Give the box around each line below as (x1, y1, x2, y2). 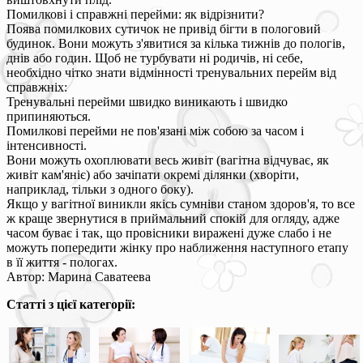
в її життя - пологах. (6, 254, 117, 269)
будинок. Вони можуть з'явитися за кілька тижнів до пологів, (6, 36, 345, 50)
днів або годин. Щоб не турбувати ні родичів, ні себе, (6, 50, 303, 65)
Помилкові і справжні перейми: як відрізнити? (6, 6, 264, 21)
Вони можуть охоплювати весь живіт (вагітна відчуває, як (6, 152, 329, 167)
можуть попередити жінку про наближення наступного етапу (6, 240, 348, 254)
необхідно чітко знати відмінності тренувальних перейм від (6, 65, 336, 79)
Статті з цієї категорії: (6, 297, 135, 311)
